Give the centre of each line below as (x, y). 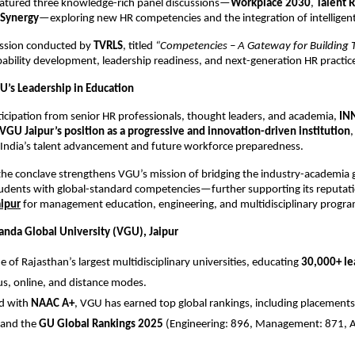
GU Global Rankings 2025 (101, 324)
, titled (139, 46)
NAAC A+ (53, 303)
